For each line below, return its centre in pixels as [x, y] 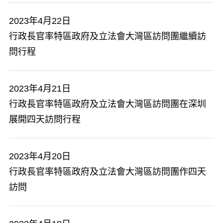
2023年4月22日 [40, 21]
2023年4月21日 [40, 89]
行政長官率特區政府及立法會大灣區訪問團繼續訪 [108, 36]
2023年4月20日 [40, 156]
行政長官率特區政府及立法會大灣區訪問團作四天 [108, 172]
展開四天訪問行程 [45, 119]
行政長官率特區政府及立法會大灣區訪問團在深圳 [108, 104]
